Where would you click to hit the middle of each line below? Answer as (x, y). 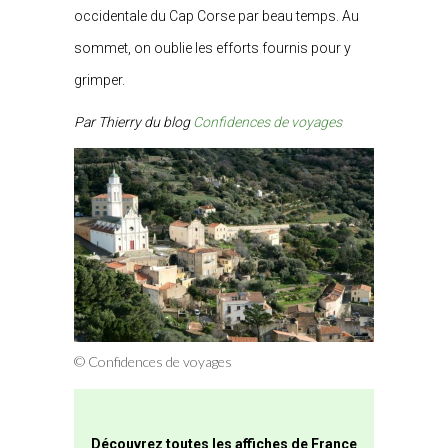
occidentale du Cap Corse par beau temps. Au (216, 16)
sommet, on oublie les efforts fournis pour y (212, 48)
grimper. (99, 80)
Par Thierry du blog (133, 122)
